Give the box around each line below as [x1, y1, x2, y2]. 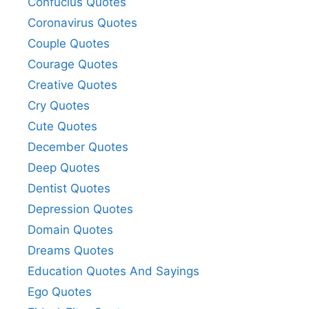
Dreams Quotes [28, 243, 114, 257]
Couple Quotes [28, 36, 110, 50]
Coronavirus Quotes [28, 15, 137, 30]
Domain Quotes [28, 222, 113, 237]
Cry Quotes [28, 98, 90, 112]
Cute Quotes [28, 119, 97, 133]
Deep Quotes [28, 160, 100, 175]
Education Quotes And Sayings [28, 263, 199, 278]
